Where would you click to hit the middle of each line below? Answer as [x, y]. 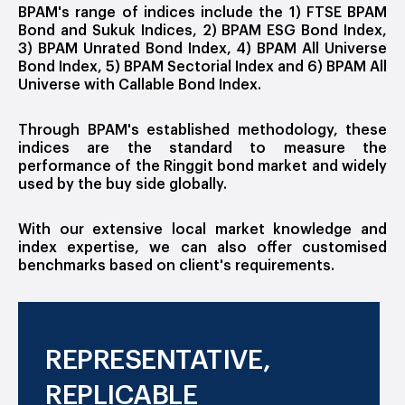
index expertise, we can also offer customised [202, 248]
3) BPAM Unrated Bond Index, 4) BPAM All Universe [202, 49]
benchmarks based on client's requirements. [176, 266]
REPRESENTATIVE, [158, 360]
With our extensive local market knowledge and [202, 230]
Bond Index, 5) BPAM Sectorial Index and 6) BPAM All [202, 67]
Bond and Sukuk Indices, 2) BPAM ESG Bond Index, [202, 31]
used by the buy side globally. [122, 185]
